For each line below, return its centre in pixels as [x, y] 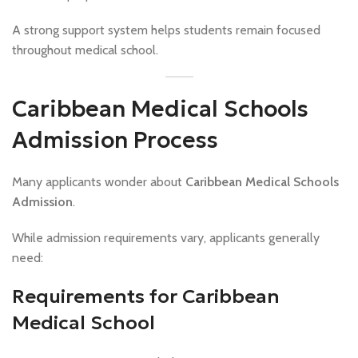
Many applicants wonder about [99, 182]
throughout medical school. [85, 50]
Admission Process [115, 141]
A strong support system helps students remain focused [166, 30]
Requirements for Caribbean [146, 297]
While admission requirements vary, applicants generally [166, 238]
